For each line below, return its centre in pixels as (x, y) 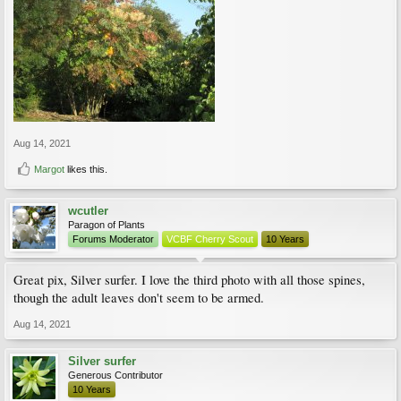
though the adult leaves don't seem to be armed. (139, 297)
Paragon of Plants (107, 224)
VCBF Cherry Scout (210, 239)
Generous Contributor (115, 375)
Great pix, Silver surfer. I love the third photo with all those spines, (189, 279)
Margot (49, 169)
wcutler (88, 210)
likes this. (86, 169)
